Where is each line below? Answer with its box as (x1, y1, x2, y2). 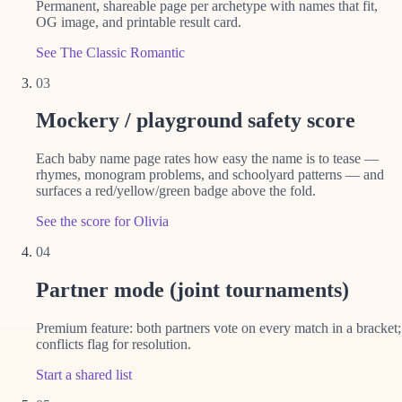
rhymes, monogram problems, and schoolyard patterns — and (36, 167, 384, 183)
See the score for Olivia (36, 214, 169, 230)
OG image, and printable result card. (36, 13, 241, 30)
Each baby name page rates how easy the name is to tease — (36, 151, 379, 167)
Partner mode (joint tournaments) (36, 278, 349, 302)
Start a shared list (36, 367, 132, 383)
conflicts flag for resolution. (36, 336, 191, 353)
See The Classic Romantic (36, 44, 185, 60)
